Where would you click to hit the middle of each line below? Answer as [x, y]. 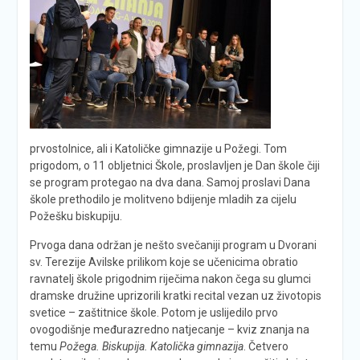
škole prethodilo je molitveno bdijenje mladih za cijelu [163, 199]
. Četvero [266, 346]
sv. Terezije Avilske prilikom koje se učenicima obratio [164, 262]
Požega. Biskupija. [103, 346]
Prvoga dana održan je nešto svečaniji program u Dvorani [173, 245]
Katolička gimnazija [196, 346]
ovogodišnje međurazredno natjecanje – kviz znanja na [169, 329]
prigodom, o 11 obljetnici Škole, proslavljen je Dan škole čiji [174, 165]
